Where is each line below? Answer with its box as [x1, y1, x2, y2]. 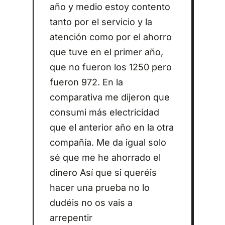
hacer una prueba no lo [49, 182, 150, 193]
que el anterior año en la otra [49, 122, 174, 133]
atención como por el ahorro [49, 32, 172, 43]
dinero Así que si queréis [49, 167, 157, 178]
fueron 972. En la [49, 77, 123, 88]
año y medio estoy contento [49, 2, 170, 13]
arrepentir [49, 212, 92, 223]
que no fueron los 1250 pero [49, 62, 172, 73]
